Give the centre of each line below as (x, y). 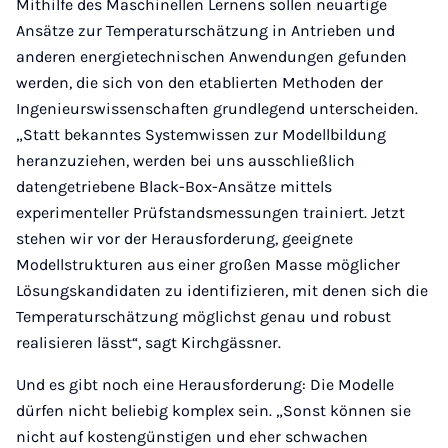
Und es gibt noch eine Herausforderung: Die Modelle (205, 384)
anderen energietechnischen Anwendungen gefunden (211, 56)
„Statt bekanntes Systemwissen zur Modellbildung (201, 134)
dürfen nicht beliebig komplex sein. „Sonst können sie (213, 410)
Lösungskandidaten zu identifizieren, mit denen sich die (222, 290)
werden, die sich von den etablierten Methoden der (199, 82)
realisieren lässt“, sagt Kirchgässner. (148, 342)
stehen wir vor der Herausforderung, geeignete (184, 238)
